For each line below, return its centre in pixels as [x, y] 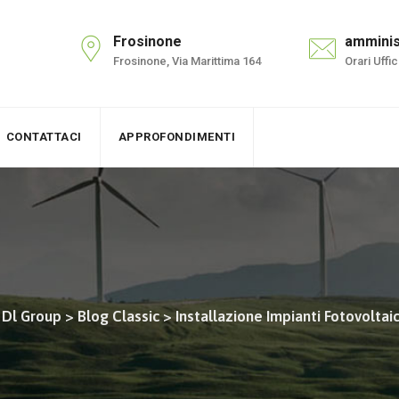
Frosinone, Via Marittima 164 [187, 61]
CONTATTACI [44, 137]
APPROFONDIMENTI [176, 137]
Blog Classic [118, 316]
